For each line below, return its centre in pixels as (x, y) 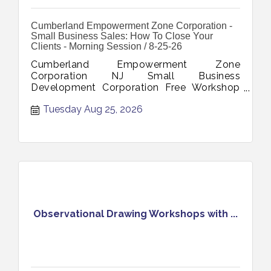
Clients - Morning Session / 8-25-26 (106, 46)
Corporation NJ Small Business (135, 76)
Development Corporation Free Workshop (135, 87)
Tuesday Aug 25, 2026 (93, 109)
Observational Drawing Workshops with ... (135, 214)
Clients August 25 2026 (86, 110)
